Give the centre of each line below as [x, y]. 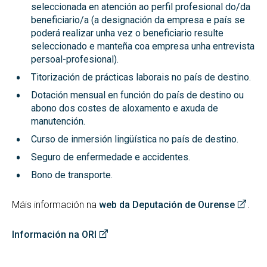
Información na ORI [54, 235]
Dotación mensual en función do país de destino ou [137, 95]
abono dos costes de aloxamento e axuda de [125, 108]
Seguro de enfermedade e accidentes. [111, 157]
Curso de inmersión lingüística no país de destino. [135, 139]
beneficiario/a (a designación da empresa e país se [138, 20]
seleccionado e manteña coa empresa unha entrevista [143, 46]
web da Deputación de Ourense [167, 205]
